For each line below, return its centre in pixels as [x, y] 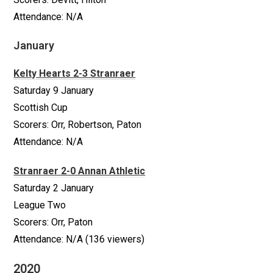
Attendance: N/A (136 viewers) [79, 239]
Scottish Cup [41, 108]
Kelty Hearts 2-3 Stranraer [75, 73]
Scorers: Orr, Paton [53, 222]
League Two [40, 205]
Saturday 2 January [54, 188]
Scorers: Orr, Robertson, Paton [78, 125]
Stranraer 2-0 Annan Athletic [80, 171]
